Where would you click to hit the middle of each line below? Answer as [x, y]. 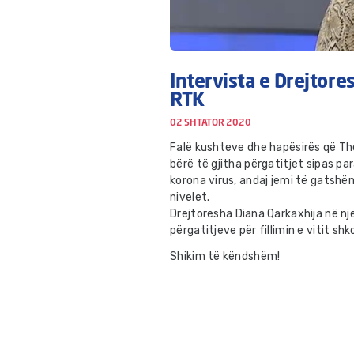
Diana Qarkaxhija [279, 214]
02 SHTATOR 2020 [211, 123]
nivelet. [190, 197]
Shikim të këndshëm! [225, 256]
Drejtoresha [203, 214]
